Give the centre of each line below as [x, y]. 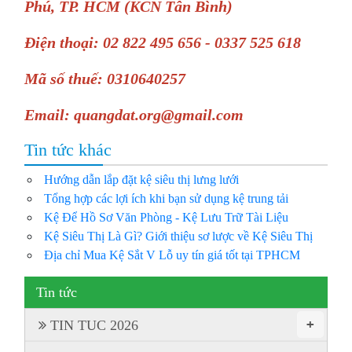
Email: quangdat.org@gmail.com [134, 114]
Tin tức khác [68, 149]
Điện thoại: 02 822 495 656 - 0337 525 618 [163, 42]
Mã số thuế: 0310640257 [105, 78]
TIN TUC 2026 [95, 325]
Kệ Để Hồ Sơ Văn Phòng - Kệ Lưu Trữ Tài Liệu [167, 216]
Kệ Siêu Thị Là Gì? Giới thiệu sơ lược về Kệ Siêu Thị [179, 235]
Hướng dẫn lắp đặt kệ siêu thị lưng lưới [142, 179]
